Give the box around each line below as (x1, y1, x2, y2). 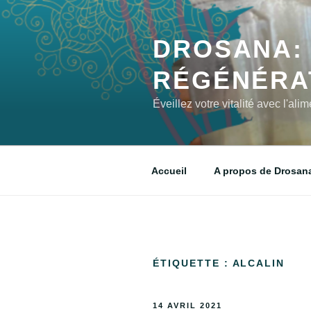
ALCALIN (232, 258, 285, 269)
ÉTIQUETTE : (153, 258, 233, 269)
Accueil (151, 165, 187, 176)
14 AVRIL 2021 (153, 301, 222, 310)
